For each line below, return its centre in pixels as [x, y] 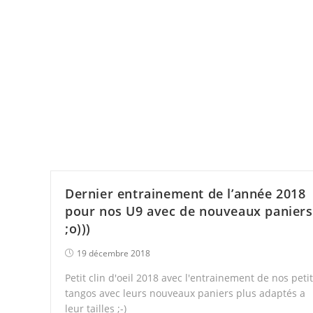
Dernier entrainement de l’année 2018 [185, 194]
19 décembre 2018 [114, 254]
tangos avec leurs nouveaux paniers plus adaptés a [185, 293]
